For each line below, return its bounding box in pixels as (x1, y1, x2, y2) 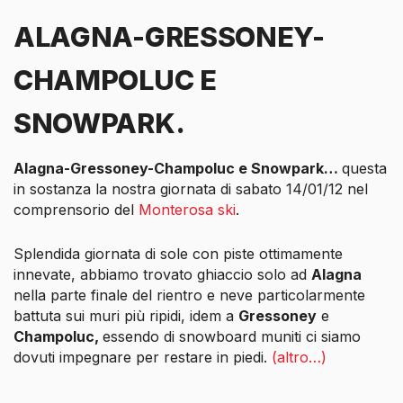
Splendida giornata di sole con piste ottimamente (13, 245, 343, 264)
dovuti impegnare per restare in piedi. (13, 348, 272, 367)
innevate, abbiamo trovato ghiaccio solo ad (13, 265, 311, 284)
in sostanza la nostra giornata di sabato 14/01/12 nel (13, 179, 368, 198)
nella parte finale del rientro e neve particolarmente (13, 286, 365, 305)
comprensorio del (13, 200, 139, 219)
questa (342, 158, 387, 177)
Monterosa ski (139, 200, 236, 219)
